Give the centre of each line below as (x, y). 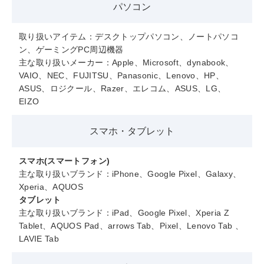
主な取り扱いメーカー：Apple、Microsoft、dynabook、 (126, 63)
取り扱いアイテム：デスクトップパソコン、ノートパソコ (129, 37)
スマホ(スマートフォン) (65, 161)
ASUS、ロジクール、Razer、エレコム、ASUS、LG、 (123, 89)
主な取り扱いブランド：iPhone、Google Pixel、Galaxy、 (130, 174)
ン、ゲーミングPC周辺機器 (71, 50)
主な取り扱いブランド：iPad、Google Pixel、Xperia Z (124, 213)
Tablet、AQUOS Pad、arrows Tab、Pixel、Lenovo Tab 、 (131, 226)
